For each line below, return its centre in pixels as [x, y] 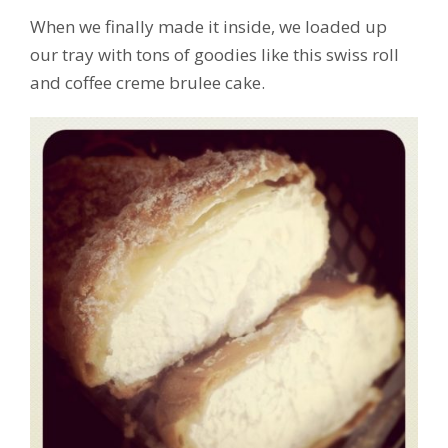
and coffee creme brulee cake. [147, 82]
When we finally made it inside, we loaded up [208, 26]
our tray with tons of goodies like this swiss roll [214, 54]
